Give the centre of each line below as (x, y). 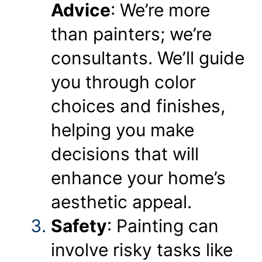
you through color (123, 82)
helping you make (123, 130)
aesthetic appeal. (121, 201)
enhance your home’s (138, 177)
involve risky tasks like (142, 249)
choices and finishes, (138, 106)
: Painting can (163, 225)
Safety (79, 225)
